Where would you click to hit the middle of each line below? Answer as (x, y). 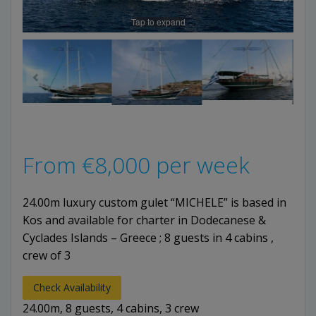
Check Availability (72, 288)
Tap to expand (158, 22)
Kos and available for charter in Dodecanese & (144, 220)
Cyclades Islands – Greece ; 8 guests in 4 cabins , (148, 238)
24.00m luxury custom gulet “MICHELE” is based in (154, 203)
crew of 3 (47, 256)
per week (200, 165)
